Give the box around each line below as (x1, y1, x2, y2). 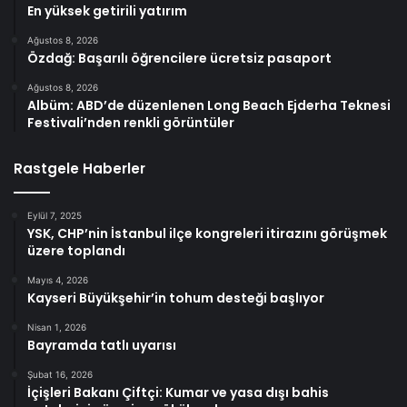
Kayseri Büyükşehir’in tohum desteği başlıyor (27, 288, 324, 307)
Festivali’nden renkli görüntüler (27, 113, 234, 132)
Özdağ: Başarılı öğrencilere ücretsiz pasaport (27, 48, 332, 67)
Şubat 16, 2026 (27, 368, 93, 380)
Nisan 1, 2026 (27, 321, 86, 333)
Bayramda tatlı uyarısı (27, 335, 176, 354)
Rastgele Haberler (14, 158, 145, 178)
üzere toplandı (27, 241, 125, 260)
